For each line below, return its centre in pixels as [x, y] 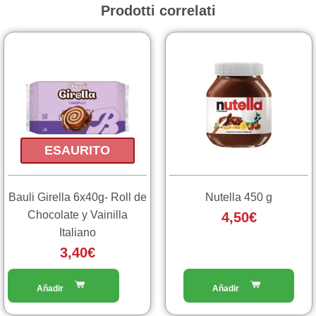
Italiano [77, 233]
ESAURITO [77, 150]
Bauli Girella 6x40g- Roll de [77, 197]
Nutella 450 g [239, 197]
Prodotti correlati [158, 11]
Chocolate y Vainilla [77, 215]
